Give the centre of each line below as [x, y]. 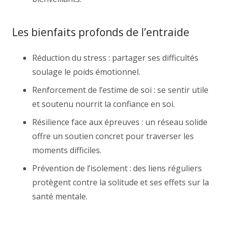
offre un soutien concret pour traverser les [113, 136]
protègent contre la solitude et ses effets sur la [121, 182]
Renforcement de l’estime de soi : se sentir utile [120, 90]
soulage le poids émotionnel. [86, 72]
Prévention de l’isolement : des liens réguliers [117, 168]
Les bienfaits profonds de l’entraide [101, 32]
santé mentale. [60, 196]
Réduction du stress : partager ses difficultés [115, 58]
